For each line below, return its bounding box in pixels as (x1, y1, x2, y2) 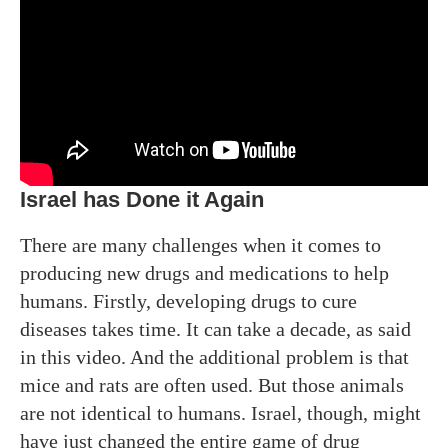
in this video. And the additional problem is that (20, 345, 409, 368)
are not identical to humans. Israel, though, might (20, 401, 421, 424)
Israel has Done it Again (20, 186, 264, 212)
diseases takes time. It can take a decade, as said (20, 317, 411, 340)
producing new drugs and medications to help (20, 261, 389, 284)
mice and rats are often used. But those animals (20, 373, 404, 396)
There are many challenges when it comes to (20, 233, 381, 256)
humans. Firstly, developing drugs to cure (20, 289, 357, 312)
